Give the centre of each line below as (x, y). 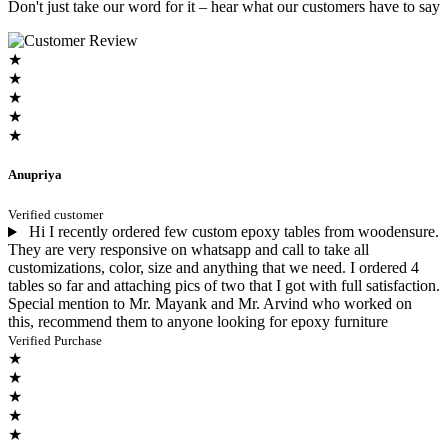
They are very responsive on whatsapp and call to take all (188, 250)
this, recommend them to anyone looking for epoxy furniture (198, 322)
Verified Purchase (55, 341)
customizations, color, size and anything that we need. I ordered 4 (213, 268)
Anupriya (35, 175)
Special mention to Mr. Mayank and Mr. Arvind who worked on (210, 304)
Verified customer (55, 215)
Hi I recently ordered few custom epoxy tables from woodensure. (231, 232)
